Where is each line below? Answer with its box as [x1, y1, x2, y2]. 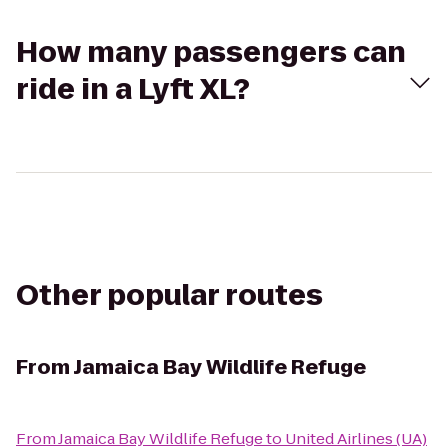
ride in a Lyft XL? [16, 70, 250, 109]
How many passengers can [16, 33, 406, 72]
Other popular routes [16, 276, 323, 315]
